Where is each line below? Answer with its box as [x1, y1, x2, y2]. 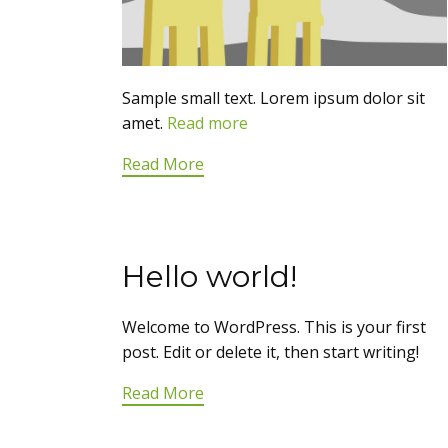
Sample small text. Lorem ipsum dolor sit [122, 87, 425, 110]
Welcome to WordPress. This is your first [122, 316, 426, 339]
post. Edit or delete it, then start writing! [122, 341, 419, 364]
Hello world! [122, 258, 297, 296]
